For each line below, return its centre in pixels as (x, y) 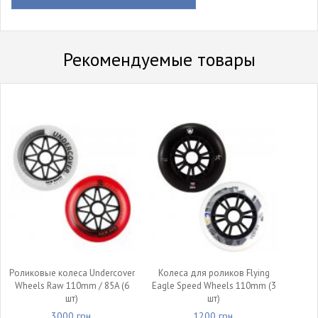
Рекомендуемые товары (159, 59)
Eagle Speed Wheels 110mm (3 (214, 286)
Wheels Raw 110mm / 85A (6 (72, 286)
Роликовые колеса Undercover (72, 273)
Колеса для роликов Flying (214, 273)
